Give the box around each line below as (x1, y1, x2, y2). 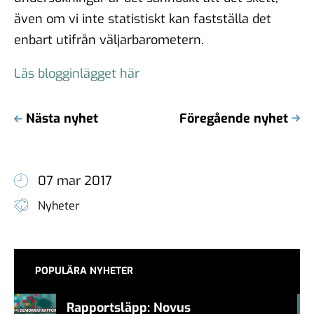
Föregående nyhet (179, 109, 288, 127)
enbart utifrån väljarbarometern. (14, 31, 204, 48)
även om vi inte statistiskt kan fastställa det (14, 10, 271, 27)
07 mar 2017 (38, 172, 112, 190)
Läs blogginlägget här (14, 64, 139, 82)
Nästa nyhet (26, 109, 98, 127)
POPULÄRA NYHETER (35, 264, 133, 278)
